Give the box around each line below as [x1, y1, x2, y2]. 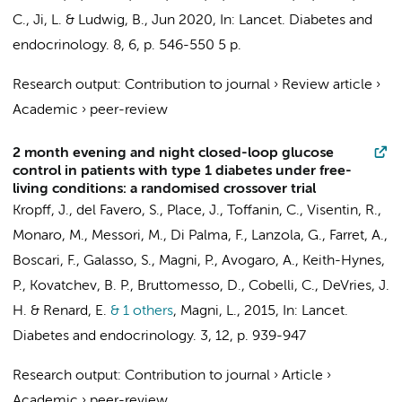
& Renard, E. [27, 304, 107, 319]
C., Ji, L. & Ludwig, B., [13, 13, 152, 28]
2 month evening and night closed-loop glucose [13, 146, 334, 161]
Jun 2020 [152, 13, 213, 28]
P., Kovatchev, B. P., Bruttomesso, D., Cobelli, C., [13, 279, 322, 293]
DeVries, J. [322, 279, 389, 293]
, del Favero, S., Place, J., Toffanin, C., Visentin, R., [69, 204, 381, 218]
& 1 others [107, 304, 173, 319]
